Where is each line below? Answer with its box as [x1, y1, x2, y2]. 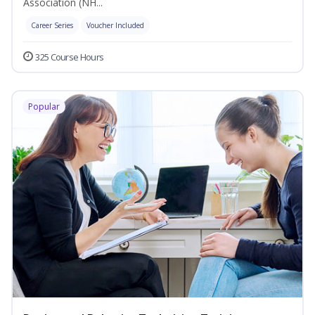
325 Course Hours [35, 51, 104, 64]
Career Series [31, 20, 73, 31]
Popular [28, 101, 60, 113]
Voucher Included [86, 20, 144, 31]
